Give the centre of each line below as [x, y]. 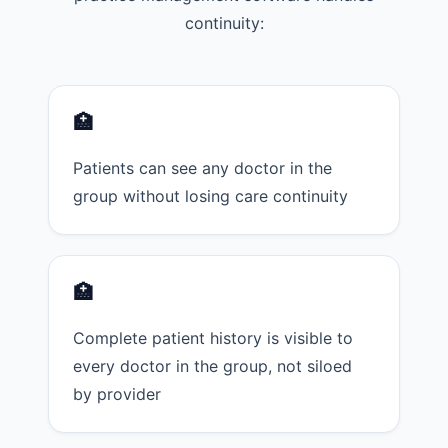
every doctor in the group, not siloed [212, 366]
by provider [117, 394]
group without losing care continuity [210, 196]
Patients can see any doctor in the [202, 168]
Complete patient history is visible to [213, 338]
